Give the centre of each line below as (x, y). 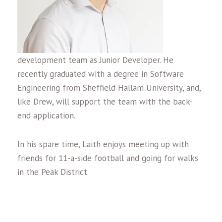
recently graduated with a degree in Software (101, 74)
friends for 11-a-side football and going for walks (108, 158)
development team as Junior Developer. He (95, 60)
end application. (46, 115)
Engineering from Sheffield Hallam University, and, (109, 88)
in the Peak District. (53, 172)
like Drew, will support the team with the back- (105, 102)
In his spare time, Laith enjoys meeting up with (103, 144)
